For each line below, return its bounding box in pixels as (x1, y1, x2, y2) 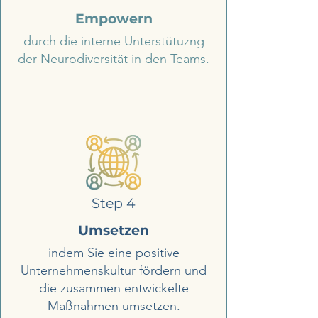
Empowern (75, 11, 153, 27)
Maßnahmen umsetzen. (47, 298, 180, 314)
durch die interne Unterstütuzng (23, 33, 204, 49)
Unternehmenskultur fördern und (21, 263, 207, 278)
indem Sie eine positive (48, 245, 180, 261)
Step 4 (92, 195, 136, 212)
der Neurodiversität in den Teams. (18, 51, 209, 67)
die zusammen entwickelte (38, 280, 189, 296)
